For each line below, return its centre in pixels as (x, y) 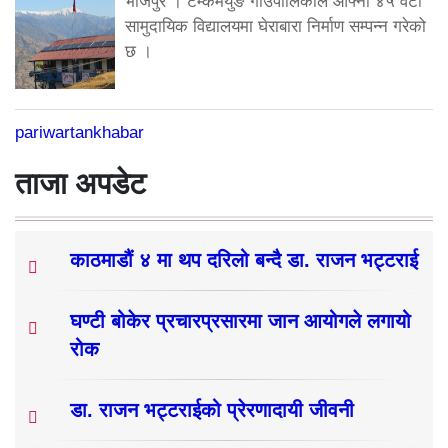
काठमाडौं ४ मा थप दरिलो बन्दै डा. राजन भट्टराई (244, 259)
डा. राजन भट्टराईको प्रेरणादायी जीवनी (212, 409)
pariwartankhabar (79, 132)
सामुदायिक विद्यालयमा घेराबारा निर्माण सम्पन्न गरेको (275, 26)
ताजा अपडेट (80, 183)
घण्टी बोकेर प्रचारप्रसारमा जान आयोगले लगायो (240, 320)
